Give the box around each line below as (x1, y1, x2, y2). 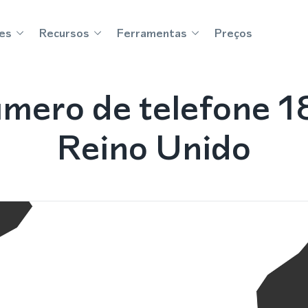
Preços (214, 25, 252, 41)
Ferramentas (116, 25, 187, 41)
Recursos (38, 25, 89, 41)
